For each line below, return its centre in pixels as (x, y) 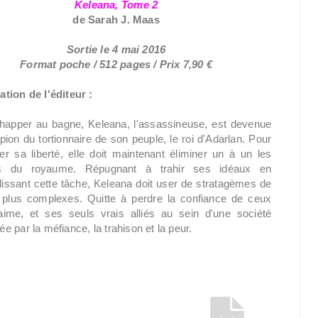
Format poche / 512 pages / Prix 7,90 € (116, 64)
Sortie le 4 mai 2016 (116, 49)
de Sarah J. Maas (116, 20)
